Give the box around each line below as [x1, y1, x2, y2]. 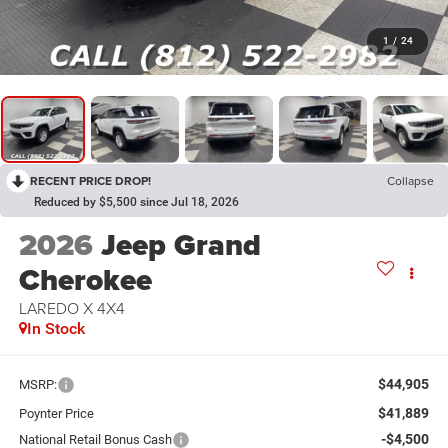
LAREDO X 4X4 [18, 296, 125, 319]
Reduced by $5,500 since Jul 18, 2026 [34, 194, 239, 209]
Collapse [387, 171, 434, 189]
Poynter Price [18, 406, 94, 422]
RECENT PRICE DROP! [30, 171, 151, 189]
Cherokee [18, 257, 152, 302]
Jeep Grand [100, 222, 261, 267]
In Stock [26, 318, 85, 338]
